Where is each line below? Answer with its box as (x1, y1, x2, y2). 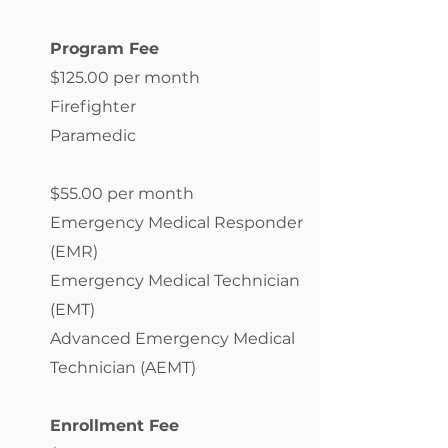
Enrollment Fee (50, 416, 179, 435)
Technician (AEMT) (50, 358, 196, 377)
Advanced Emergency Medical (50, 329, 295, 348)
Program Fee (50, 39, 159, 58)
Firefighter (50, 97, 136, 116)
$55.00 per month (50, 184, 194, 203)
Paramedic (50, 126, 136, 145)
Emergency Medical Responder (50, 213, 303, 232)
